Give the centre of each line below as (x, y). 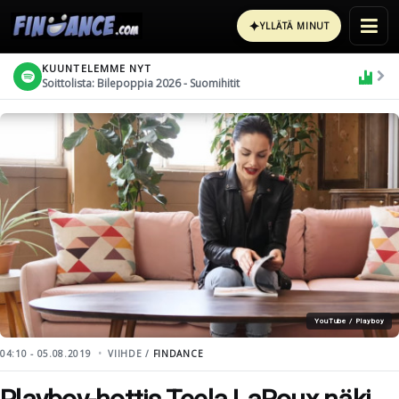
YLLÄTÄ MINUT (295, 26)
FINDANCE (178, 354)
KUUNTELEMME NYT (97, 68)
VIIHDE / (130, 354)
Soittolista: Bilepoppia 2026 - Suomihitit (141, 83)
